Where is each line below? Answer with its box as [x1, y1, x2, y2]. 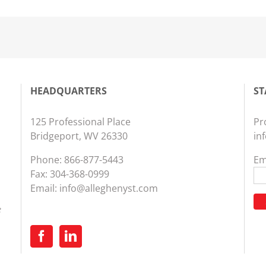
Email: [30, 182, 59, 195]
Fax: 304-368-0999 [30, 167, 109, 181]
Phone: [30, 153, 64, 167]
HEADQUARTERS [30, 84, 107, 98]
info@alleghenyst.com [59, 182, 158, 195]
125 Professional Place [30, 115, 131, 129]
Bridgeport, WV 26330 [30, 129, 128, 143]
